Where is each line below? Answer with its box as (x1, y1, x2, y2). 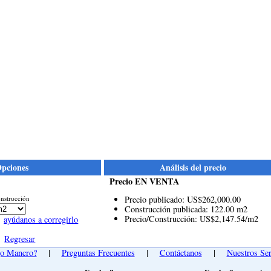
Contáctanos (159, 246, 202, 258)
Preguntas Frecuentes (61, 246, 135, 258)
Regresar (4, 232, 36, 244)
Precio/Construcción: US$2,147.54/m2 (124, 213, 258, 225)
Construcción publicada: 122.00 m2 (124, 203, 247, 215)
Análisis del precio (159, 160, 226, 174)
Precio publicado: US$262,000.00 (124, 194, 241, 206)
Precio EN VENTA (109, 174, 179, 188)
